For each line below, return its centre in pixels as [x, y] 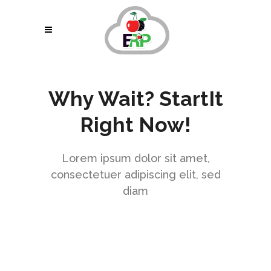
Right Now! [135, 125]
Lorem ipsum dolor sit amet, [135, 158]
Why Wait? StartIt [135, 99]
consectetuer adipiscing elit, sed [135, 175]
